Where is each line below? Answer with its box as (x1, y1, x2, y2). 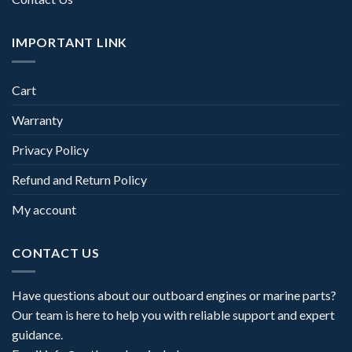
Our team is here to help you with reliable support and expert (12, 307, 335, 323)
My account (12, 201, 76, 217)
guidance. (12, 327, 63, 343)
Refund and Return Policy (12, 171, 147, 187)
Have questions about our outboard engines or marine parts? (12, 288, 336, 303)
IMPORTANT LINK (12, 35, 128, 50)
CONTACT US (12, 244, 100, 260)
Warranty (12, 112, 63, 127)
